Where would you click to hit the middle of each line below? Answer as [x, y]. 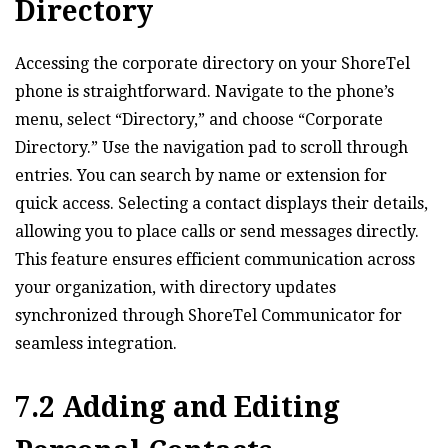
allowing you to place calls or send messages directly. [217, 231]
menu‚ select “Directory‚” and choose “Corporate [199, 119]
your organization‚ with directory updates [175, 287]
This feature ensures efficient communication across [215, 259]
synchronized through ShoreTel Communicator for [208, 315]
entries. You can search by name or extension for [201, 175]
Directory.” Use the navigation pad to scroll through [211, 147]
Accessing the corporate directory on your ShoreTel [212, 63]
